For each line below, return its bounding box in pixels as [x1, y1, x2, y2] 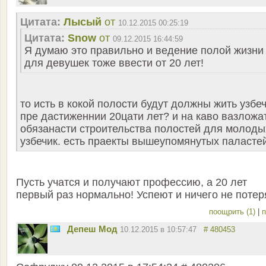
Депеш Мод [67, 224, 118, 235]
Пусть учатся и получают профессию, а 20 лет [16, 176, 247, 189]
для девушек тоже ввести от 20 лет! [24, 57, 204, 69]
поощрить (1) [209, 207, 258, 217]
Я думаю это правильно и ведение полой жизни [24, 45, 264, 57]
